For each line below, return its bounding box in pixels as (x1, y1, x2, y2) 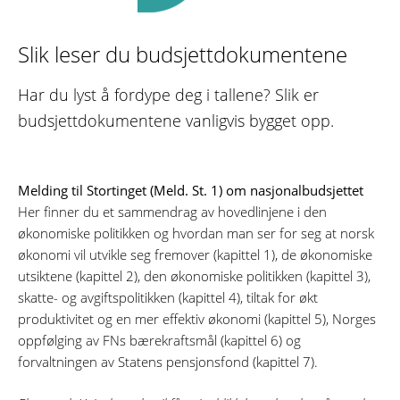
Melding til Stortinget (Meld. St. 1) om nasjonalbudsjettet (18, 181, 363, 200)
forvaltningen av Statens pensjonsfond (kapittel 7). (18, 353, 318, 371)
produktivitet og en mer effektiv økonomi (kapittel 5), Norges (18, 310, 376, 329)
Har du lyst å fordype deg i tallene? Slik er (18, 84, 319, 106)
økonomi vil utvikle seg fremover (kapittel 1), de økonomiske (18, 246, 372, 264)
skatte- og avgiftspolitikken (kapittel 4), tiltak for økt (18, 288, 318, 307)
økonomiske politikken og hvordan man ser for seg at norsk (18, 224, 374, 243)
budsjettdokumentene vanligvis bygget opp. (18, 110, 334, 132)
